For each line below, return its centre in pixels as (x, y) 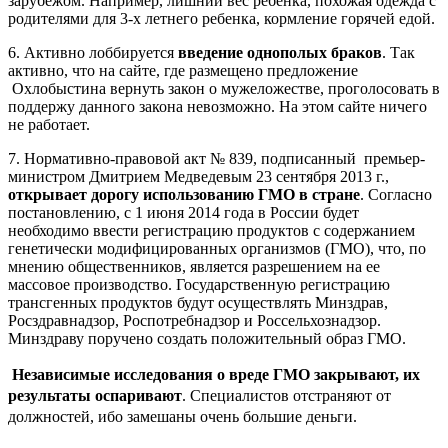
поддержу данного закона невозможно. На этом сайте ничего (217, 106)
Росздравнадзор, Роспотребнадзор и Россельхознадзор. (194, 320)
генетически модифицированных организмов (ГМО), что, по (217, 248)
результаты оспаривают (95, 395)
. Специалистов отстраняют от (286, 395)
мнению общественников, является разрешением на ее (194, 266)
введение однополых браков (280, 52)
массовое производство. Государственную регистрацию (199, 284)
